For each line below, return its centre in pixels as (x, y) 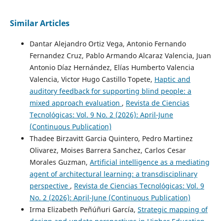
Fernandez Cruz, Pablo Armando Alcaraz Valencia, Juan (120, 55)
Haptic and (172, 79)
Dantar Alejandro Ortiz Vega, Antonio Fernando (108, 43)
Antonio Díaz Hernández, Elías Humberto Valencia (112, 67)
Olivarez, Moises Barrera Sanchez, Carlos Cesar (108, 150)
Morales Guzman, (59, 162)
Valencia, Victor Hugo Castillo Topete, (92, 79)
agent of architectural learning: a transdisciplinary (113, 174)
